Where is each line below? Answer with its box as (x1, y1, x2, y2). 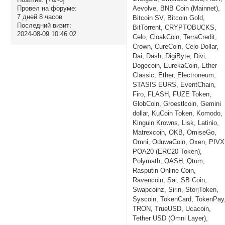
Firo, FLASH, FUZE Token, (133, 90, 212, 98)
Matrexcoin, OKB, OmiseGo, (133, 128, 217, 136)
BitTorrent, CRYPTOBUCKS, (133, 23, 217, 31)
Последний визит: (17, 22, 71, 30)
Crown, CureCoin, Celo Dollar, (133, 42, 219, 50)
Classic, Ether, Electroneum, (133, 71, 216, 79)
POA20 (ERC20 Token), (133, 147, 202, 155)
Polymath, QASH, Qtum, (133, 157, 205, 165)
